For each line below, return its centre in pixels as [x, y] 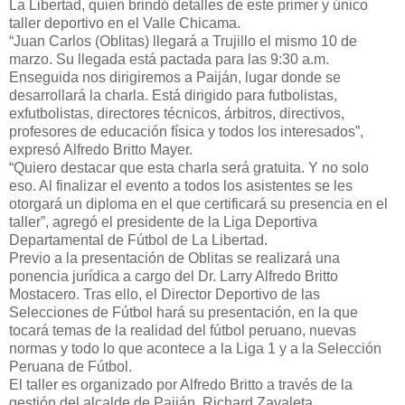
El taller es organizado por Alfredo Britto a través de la [181, 384]
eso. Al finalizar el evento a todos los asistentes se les [181, 185]
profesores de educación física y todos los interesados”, [186, 131]
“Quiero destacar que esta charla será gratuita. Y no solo [189, 167]
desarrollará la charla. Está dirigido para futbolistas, [173, 95]
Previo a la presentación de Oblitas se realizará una [174, 258]
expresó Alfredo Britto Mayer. [101, 149]
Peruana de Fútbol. [71, 366]
